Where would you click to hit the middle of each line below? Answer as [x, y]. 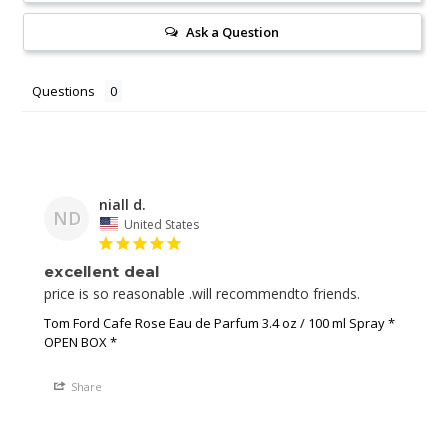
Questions [63, 91]
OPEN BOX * [80, 341]
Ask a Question [233, 32]
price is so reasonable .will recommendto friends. [202, 293]
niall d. [122, 205]
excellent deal [102, 271]
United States [161, 224]
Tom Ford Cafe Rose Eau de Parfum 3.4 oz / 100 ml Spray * [219, 322]
